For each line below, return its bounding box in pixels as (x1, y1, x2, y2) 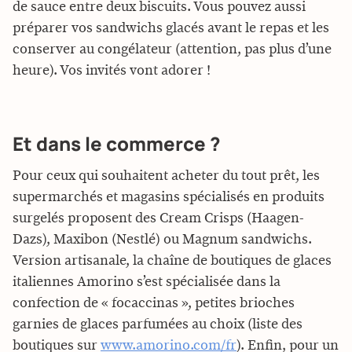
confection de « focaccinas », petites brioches (13, 296, 295, 310)
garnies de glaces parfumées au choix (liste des (13, 317, 302, 332)
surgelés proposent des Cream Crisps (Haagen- (13, 211, 304, 225)
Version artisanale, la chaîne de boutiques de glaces (13, 254, 332, 268)
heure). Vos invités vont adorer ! (13, 64, 211, 78)
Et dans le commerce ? (13, 130, 221, 156)
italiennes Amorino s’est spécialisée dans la (13, 275, 280, 289)
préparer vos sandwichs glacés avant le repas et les (13, 21, 329, 35)
